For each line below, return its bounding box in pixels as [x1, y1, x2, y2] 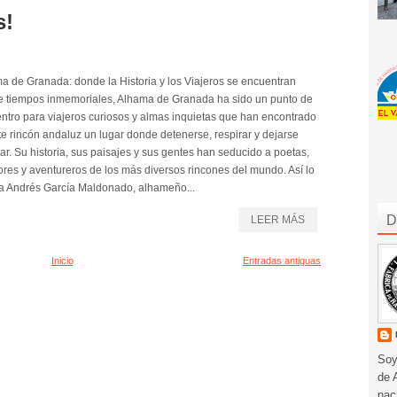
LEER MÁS [251, 213, 305, 226]
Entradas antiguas [243, 254, 321, 266]
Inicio [51, 254, 74, 266]
